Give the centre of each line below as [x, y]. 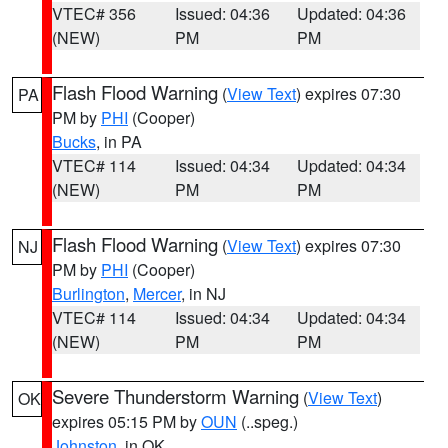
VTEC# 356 [94, 13]
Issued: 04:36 [222, 13]
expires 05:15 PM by [126, 421]
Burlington [88, 293]
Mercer [157, 293]
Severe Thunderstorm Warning [175, 396]
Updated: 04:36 [352, 13]
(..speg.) [267, 421]
